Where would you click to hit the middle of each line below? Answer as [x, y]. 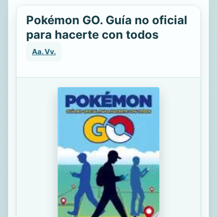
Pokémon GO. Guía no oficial [107, 20]
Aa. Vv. [44, 52]
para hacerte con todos [92, 35]
